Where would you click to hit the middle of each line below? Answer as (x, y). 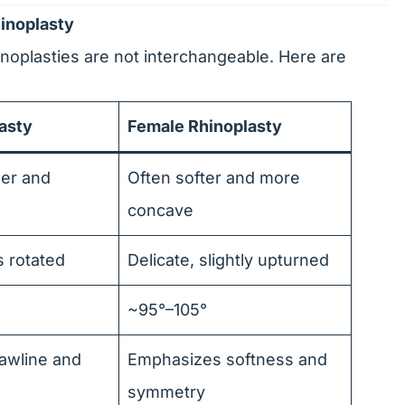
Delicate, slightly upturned (228, 260)
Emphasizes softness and (227, 359)
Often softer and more (214, 178)
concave (160, 210)
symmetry (166, 392)
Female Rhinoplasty (205, 126)
